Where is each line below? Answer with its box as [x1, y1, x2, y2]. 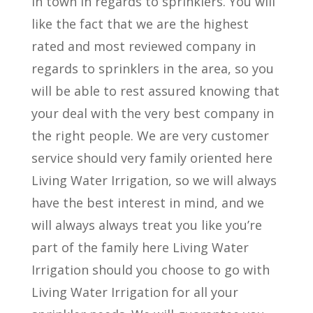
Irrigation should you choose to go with [31, 261, 270, 278]
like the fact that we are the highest [31, 15, 249, 32]
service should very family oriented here [31, 150, 272, 166]
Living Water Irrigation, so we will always [31, 172, 277, 189]
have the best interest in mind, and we [31, 194, 264, 211]
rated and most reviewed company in [31, 38, 256, 54]
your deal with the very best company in [31, 105, 274, 122]
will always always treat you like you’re [31, 217, 262, 233]
